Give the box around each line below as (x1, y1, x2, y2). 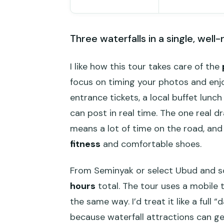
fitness (70, 137, 100, 150)
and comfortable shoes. (100, 137, 201, 150)
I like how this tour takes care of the (70, 60, 222, 72)
